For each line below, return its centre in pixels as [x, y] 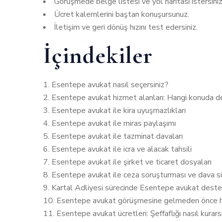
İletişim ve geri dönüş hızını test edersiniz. [126, 28]
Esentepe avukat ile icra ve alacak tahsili [122, 149]
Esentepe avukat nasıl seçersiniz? [110, 85]
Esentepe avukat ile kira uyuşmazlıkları [119, 111]
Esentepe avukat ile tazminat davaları [117, 137]
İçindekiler [98, 56]
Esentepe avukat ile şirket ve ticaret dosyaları [132, 162]
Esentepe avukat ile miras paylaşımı [114, 124]
